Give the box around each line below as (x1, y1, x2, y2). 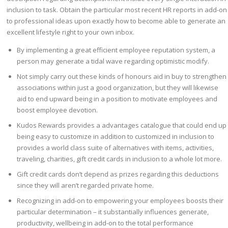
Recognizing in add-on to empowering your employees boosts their (17, 196, 224, 206)
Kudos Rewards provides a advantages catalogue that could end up (17, 121, 227, 130)
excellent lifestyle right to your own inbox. (7, 27, 135, 37)
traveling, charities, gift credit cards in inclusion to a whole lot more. (17, 154, 222, 164)
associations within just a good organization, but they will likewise (17, 83, 219, 93)
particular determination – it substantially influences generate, (17, 207, 209, 217)
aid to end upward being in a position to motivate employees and (17, 94, 218, 104)
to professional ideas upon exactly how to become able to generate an (7, 16, 226, 26)
